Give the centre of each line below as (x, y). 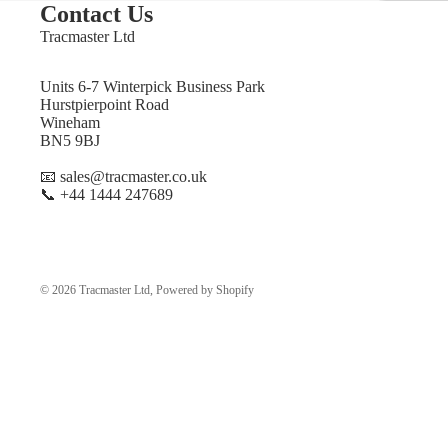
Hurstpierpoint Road (104, 104)
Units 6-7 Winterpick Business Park (152, 86)
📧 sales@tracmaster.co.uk (123, 176)
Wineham (70, 122)
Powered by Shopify (205, 290)
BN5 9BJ (70, 140)
